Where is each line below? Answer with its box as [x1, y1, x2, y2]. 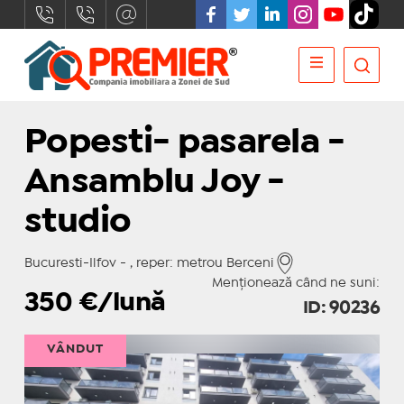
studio [23, 207, 132, 237]
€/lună [78, 292, 166, 315]
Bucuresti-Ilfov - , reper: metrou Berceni [23, 258, 274, 269]
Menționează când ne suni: [212, 278, 381, 289]
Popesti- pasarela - [23, 128, 345, 158]
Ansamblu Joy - [23, 168, 285, 197]
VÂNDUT [46, 344, 104, 354]
